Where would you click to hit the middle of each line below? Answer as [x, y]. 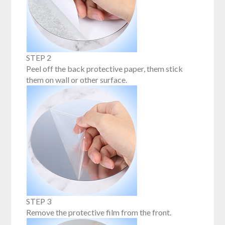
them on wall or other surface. [77, 80]
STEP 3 [39, 201]
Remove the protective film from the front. [99, 212]
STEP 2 [39, 58]
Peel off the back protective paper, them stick [105, 69]
